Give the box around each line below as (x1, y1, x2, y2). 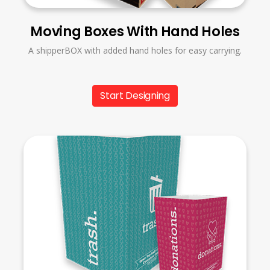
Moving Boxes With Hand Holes (30, 22, 240, 41)
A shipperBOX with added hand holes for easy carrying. (28, 45, 242, 56)
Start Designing (100, 89, 170, 102)
